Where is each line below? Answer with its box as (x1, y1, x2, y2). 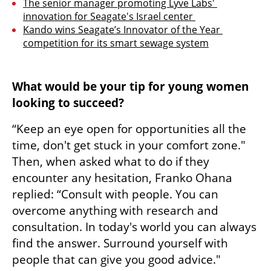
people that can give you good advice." (12, 252, 224, 268)
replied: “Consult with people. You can (12, 186, 218, 203)
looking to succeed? (12, 95, 127, 111)
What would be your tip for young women (12, 79, 249, 95)
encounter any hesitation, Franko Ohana (12, 170, 232, 186)
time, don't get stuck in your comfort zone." (12, 137, 246, 154)
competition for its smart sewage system (23, 36, 209, 50)
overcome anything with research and (12, 203, 218, 219)
